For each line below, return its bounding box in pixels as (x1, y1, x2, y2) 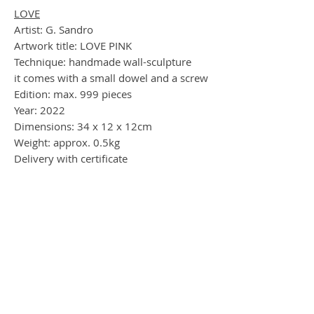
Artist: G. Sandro (14, 22, 93, 36)
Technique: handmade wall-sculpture (14, 54, 191, 69)
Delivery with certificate (14, 151, 128, 165)
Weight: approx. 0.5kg (14, 135, 120, 149)
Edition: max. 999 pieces (14, 86, 132, 101)
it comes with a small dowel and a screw (14, 70, 208, 85)
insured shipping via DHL (28, 199, 149, 214)
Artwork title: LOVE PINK (14, 38, 132, 53)
